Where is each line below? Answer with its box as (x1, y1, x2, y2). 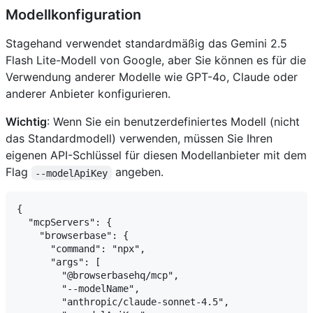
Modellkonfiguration (6, 6, 141, 24)
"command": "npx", (17, 243, 145, 255)
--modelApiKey (35, 167, 108, 179)
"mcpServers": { (17, 217, 112, 228)
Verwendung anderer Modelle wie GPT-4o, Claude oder (6, 70, 298, 85)
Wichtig (6, 115, 47, 129)
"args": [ (17, 256, 101, 268)
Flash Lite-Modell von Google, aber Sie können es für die (6, 53, 306, 68)
